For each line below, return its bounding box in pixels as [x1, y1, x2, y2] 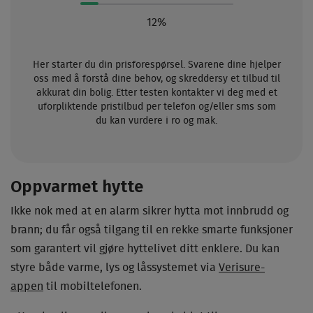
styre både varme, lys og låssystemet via [10, 262, 219, 273]
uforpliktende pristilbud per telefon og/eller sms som [37, 102, 276, 112]
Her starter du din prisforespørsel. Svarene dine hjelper [32, 60, 281, 70]
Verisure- [219, 262, 265, 273]
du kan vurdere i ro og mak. [96, 116, 217, 126]
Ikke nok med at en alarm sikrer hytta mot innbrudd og [10, 205, 289, 217]
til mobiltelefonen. [43, 281, 142, 292]
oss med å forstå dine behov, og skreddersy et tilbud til [33, 74, 280, 84]
